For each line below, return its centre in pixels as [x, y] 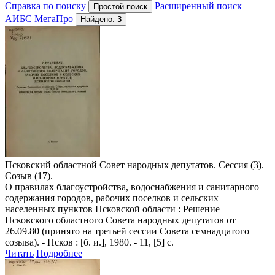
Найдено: [99, 19]
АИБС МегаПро [39, 18]
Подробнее [59, 253]
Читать [19, 253]
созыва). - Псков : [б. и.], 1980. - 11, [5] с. [89, 242]
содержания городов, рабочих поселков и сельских [112, 198]
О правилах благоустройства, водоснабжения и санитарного [132, 187]
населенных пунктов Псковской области [90, 209]
